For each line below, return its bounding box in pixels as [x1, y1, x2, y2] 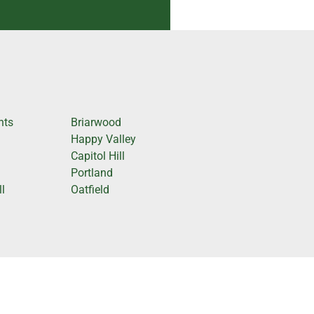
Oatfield [70, 182, 109, 196]
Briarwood [70, 115, 121, 129]
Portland [70, 165, 113, 179]
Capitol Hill [70, 149, 125, 163]
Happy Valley [70, 132, 136, 146]
